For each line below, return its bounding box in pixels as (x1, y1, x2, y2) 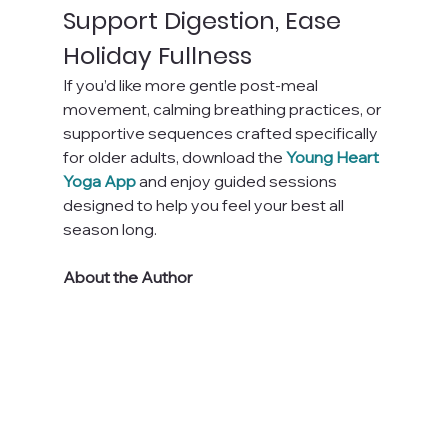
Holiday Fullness (62, 38, 252, 72)
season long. (62, 218, 157, 239)
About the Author (62, 266, 193, 287)
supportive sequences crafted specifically (62, 122, 381, 143)
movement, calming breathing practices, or (62, 98, 385, 119)
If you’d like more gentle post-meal (62, 74, 321, 95)
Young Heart (285, 146, 382, 167)
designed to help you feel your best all (62, 194, 347, 215)
